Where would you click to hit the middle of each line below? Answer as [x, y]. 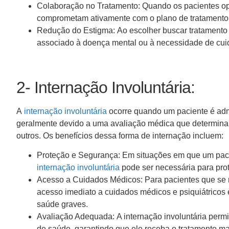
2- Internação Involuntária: [110, 87]
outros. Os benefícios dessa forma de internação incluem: [122, 135]
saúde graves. [64, 204]
